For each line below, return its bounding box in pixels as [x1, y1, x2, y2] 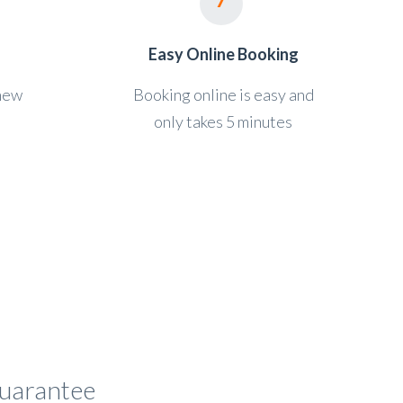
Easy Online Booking [148, 44, 299, 64]
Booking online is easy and [132, 85, 314, 104]
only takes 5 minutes [154, 112, 293, 131]
